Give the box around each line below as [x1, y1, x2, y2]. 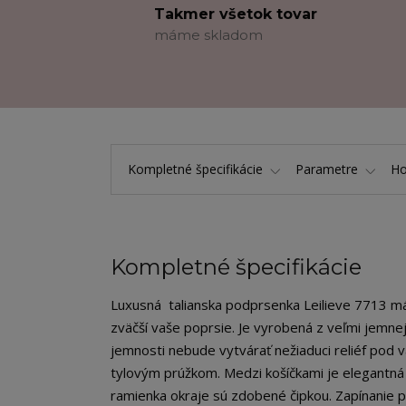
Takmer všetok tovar [154, 5, 317, 23]
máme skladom [154, 26, 263, 43]
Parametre [295, 160, 358, 178]
